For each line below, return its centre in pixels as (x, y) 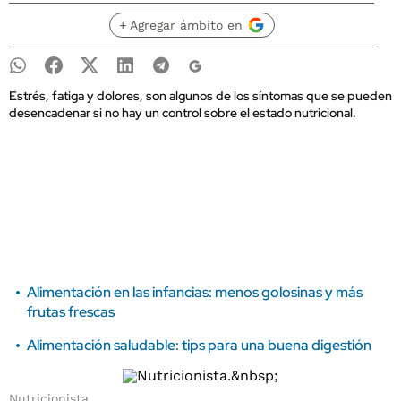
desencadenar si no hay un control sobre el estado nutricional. (183, 113)
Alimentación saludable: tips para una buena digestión (199, 345)
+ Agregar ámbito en (180, 25)
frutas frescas (71, 312)
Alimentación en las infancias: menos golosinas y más (195, 292)
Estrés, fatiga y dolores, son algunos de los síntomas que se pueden (200, 96)
